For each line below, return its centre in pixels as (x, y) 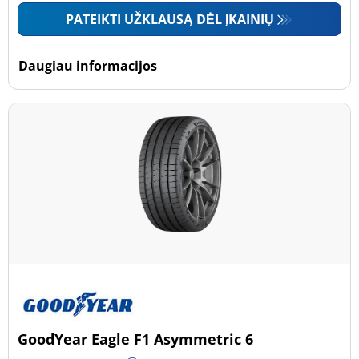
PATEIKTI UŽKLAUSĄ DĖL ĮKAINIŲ (170, 19)
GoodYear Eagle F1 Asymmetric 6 (136, 339)
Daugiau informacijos (88, 66)
